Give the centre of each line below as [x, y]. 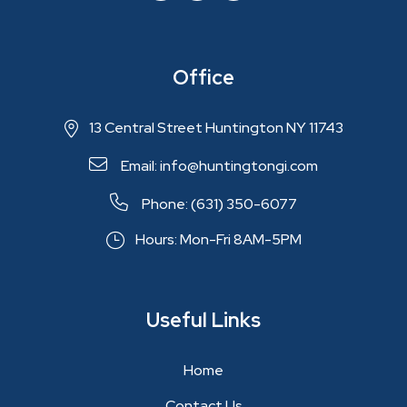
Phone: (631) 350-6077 [218, 204]
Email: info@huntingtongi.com [218, 166]
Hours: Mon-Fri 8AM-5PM [218, 240]
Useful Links [203, 321]
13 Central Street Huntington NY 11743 [216, 128]
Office [203, 78]
